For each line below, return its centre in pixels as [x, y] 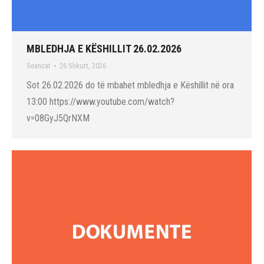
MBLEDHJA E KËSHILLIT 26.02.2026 [104, 48]
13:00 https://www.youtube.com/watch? [100, 101]
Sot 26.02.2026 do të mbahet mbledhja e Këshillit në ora [130, 85]
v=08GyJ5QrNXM [58, 118]
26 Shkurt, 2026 [83, 65]
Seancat [39, 65]
